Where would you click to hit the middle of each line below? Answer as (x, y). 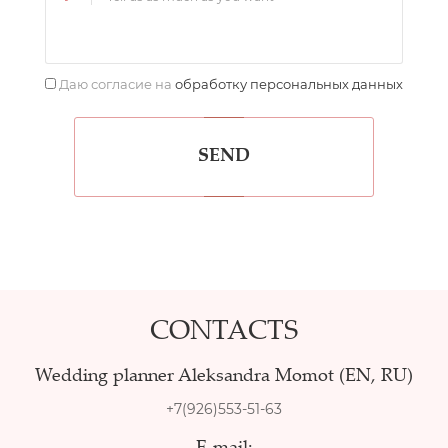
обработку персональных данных (289, 83)
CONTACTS (224, 333)
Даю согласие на (116, 83)
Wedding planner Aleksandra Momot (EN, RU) (224, 377)
